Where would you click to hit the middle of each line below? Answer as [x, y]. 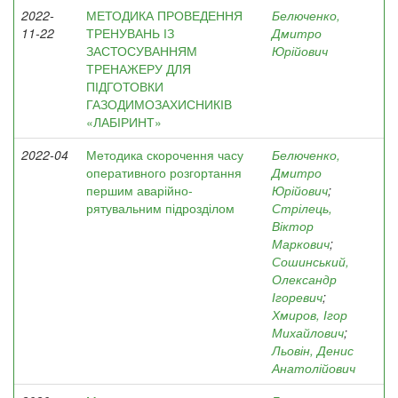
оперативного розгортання [164, 172]
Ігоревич [297, 297]
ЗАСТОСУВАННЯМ [142, 51]
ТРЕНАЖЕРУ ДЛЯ [139, 68]
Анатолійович [314, 368]
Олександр [304, 279]
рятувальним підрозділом [160, 208]
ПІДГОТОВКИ [125, 86]
